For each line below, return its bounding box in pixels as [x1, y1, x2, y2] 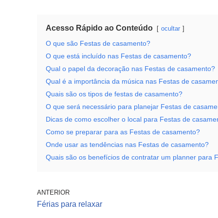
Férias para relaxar [37, 200, 102, 208]
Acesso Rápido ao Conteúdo [46, 24, 153, 32]
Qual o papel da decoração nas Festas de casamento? [46, 65, 215, 73]
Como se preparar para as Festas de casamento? [46, 128, 200, 136]
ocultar [161, 25, 180, 32]
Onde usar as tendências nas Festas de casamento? [46, 141, 209, 148]
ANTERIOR [37, 189, 70, 196]
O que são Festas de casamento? [46, 39, 150, 47]
